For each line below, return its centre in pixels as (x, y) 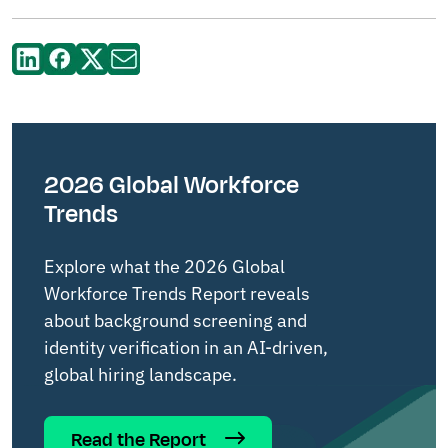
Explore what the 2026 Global (164, 267)
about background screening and (175, 321)
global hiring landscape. (140, 375)
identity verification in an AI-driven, (186, 348)
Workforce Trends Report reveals (177, 294)
